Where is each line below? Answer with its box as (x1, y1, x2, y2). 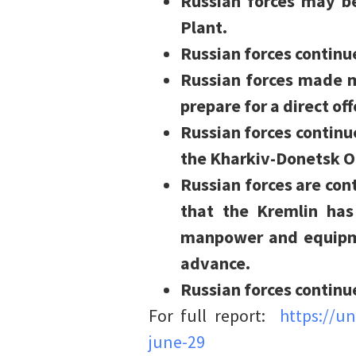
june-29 (149, 331, 205, 354)
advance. (180, 252, 250, 275)
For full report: (149, 304, 280, 327)
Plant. (180, 16, 227, 39)
